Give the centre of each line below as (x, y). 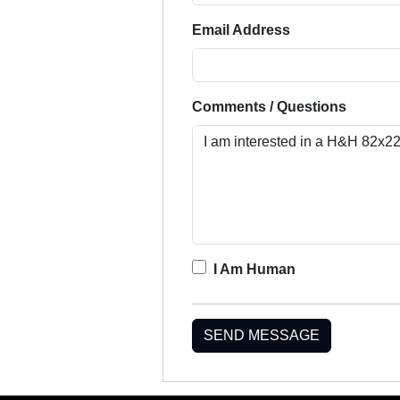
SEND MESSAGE (262, 335)
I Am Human (254, 269)
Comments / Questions (269, 106)
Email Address (241, 29)
